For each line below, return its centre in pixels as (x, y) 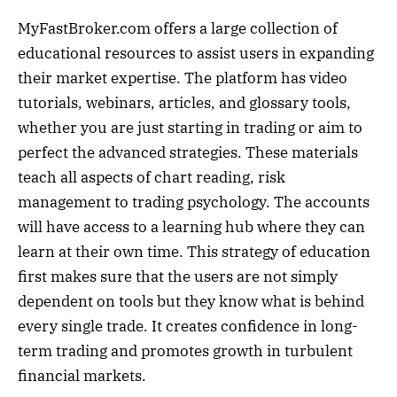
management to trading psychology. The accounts (194, 202)
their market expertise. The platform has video (183, 78)
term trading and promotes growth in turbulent (185, 351)
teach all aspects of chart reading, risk (152, 178)
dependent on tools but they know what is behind (191, 302)
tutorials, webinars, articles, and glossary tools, (184, 103)
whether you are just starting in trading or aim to (190, 128)
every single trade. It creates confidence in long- (188, 327)
